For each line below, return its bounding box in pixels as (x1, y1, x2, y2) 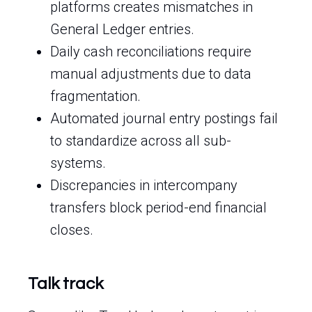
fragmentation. (50, 88, 141, 104)
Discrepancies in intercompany (50, 177, 237, 194)
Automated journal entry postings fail (50, 110, 278, 127)
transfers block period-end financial (50, 199, 267, 216)
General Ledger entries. (50, 21, 194, 38)
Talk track (28, 275, 103, 292)
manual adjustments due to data (50, 65, 251, 82)
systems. (50, 155, 106, 171)
